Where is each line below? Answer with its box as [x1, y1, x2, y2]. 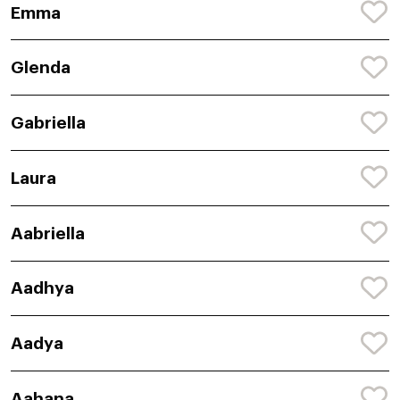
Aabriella [11, 224, 85, 242]
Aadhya [11, 279, 74, 297]
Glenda [11, 59, 71, 77]
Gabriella [11, 114, 86, 132]
